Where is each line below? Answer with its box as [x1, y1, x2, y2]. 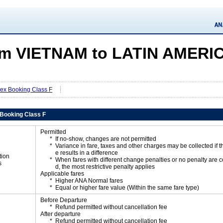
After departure [40, 211, 81, 218]
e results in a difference [55, 149, 118, 156]
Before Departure [40, 197, 87, 204]
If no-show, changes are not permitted [55, 135, 156, 142]
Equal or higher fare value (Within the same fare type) [55, 184, 199, 191]
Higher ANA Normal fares [55, 177, 123, 184]
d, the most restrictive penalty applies [55, 163, 155, 170]
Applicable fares [40, 170, 84, 177]
